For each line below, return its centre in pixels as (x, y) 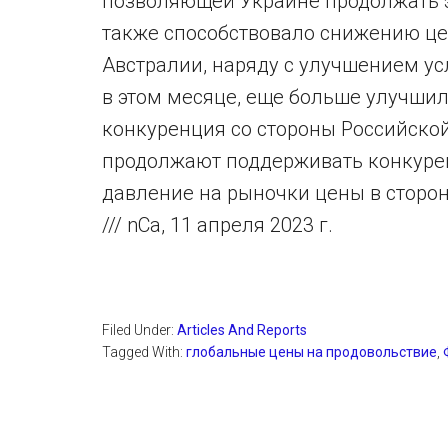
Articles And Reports (242, 330)
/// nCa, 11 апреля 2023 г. (217, 225)
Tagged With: (144, 352)
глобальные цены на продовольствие (311, 352)
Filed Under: (139, 330)
